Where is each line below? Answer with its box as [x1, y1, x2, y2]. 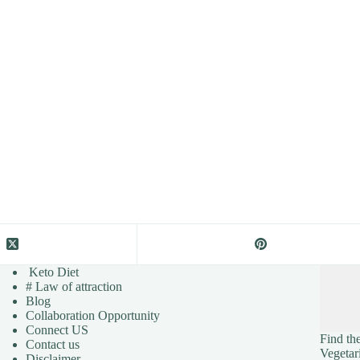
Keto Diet [26, 264, 80, 279]
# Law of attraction [26, 279, 123, 293]
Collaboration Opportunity [26, 308, 161, 322]
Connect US [26, 322, 89, 337]
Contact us [26, 337, 80, 351]
